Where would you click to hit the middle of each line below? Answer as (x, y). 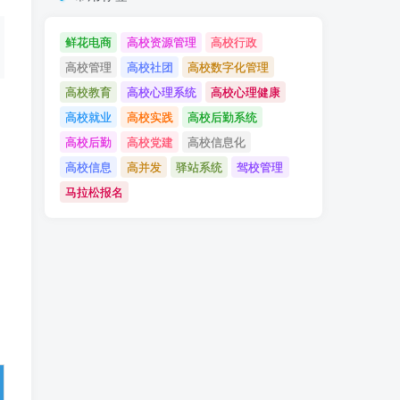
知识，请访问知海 (246, 25)
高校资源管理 (161, 42)
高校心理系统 (161, 92)
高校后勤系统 (222, 117)
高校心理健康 (245, 92)
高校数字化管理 (228, 67)
